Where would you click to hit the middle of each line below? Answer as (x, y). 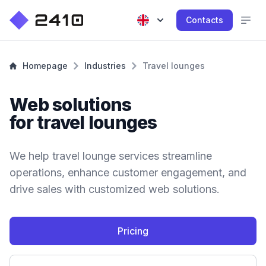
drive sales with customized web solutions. (115, 189)
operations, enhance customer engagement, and (128, 172)
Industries (105, 66)
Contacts (205, 20)
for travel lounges (83, 122)
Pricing (133, 231)
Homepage (45, 66)
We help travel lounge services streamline (111, 156)
